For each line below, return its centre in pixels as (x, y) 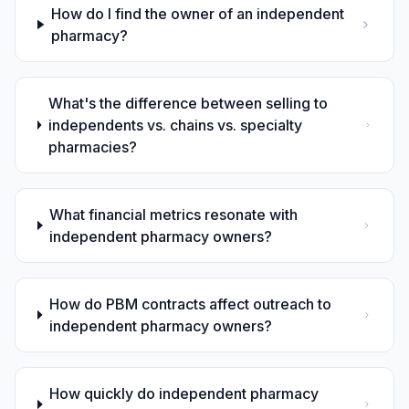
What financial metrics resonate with (174, 214)
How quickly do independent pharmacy (184, 393)
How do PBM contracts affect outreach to (190, 304)
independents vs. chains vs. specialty (175, 125)
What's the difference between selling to (188, 103)
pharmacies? (92, 147)
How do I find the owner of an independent (198, 13)
